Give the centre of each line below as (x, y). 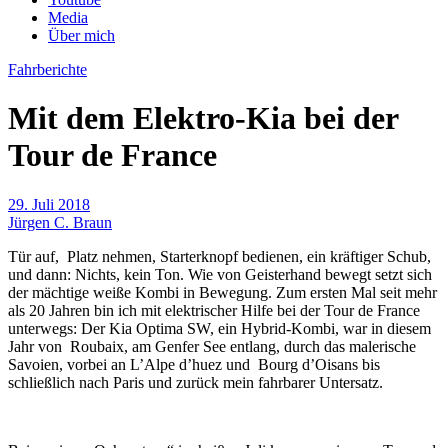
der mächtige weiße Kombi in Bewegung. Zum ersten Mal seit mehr (222, 292)
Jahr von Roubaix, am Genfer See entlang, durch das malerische (212, 346)
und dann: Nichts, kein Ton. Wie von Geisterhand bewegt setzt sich (220, 274)
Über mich (81, 35)
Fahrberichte (47, 69)
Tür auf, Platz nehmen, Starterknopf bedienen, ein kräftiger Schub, (219, 256)
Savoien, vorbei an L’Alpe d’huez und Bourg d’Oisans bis (194, 364)
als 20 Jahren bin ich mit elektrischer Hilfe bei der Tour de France (214, 310)
